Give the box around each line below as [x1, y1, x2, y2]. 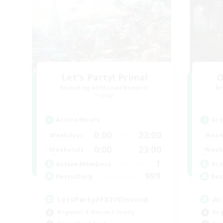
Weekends [49, 145, 84, 154]
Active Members [56, 159, 111, 168]
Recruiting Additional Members [60, 84, 149, 92]
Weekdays [49, 130, 84, 139]
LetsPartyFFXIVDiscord [57, 194, 148, 205]
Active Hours [56, 115, 101, 124]
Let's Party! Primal [61, 71, 148, 84]
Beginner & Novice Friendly [57, 209, 135, 216]
